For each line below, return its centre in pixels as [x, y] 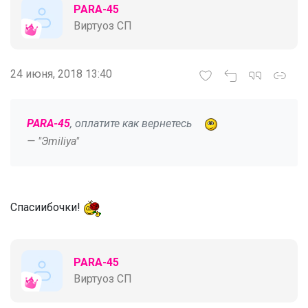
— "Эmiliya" [53, 142]
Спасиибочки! [47, 208]
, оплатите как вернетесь [132, 124]
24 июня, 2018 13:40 [61, 74]
